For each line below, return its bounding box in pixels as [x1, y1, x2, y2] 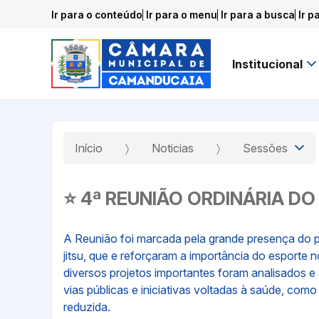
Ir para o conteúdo [51, 9, 142, 21]
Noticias [152, 141, 194, 156]
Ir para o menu [146, 9, 217, 21]
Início [75, 141, 103, 156]
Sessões [243, 141, 291, 156]
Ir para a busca [221, 9, 295, 21]
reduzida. [63, 300, 110, 315]
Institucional [232, 56, 303, 71]
